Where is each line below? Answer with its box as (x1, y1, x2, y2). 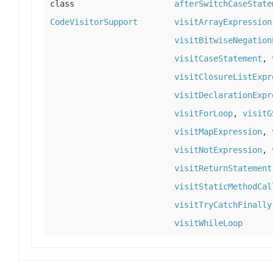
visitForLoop (174, 108, 233, 119)
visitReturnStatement (174, 163, 272, 174)
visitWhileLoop (174, 218, 243, 229)
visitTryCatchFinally (174, 200, 272, 210)
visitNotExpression (174, 145, 262, 155)
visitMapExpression (174, 127, 262, 137)
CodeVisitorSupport (50, 17, 138, 27)
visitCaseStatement (174, 54, 262, 64)
